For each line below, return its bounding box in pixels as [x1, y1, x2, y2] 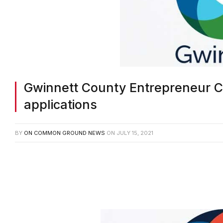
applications [24, 97, 97, 112]
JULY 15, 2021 [116, 129, 153, 137]
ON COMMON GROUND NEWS [24, 129, 105, 137]
